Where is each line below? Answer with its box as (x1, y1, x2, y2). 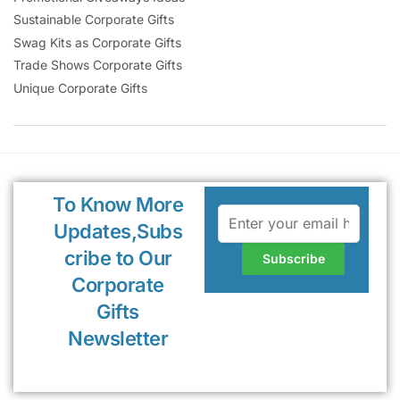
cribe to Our (63, 246, 172, 270)
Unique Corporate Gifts (13, 80, 147, 96)
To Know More (53, 192, 184, 216)
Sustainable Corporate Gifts (13, 12, 174, 28)
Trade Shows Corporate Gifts (13, 57, 182, 73)
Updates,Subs (54, 219, 183, 243)
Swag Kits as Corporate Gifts (13, 34, 181, 50)
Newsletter (68, 326, 169, 350)
